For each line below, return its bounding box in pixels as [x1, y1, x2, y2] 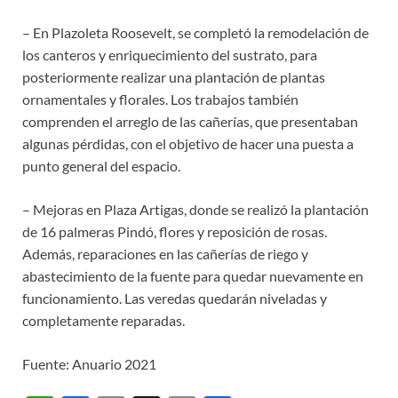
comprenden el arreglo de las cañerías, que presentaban [22, 113, 358, 131]
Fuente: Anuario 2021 [22, 355, 156, 373]
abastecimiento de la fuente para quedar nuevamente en [22, 267, 363, 285]
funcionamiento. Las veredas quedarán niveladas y [22, 290, 327, 307]
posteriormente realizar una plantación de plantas [22, 68, 325, 86]
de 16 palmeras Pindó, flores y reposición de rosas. [22, 223, 327, 241]
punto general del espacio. [22, 157, 180, 175]
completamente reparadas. [22, 312, 185, 330]
